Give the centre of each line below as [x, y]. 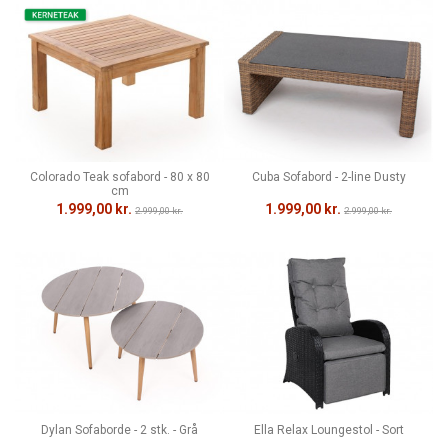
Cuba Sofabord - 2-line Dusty [328, 177]
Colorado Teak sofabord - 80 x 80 [119, 177]
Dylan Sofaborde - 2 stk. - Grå [119, 429]
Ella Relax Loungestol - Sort [328, 429]
